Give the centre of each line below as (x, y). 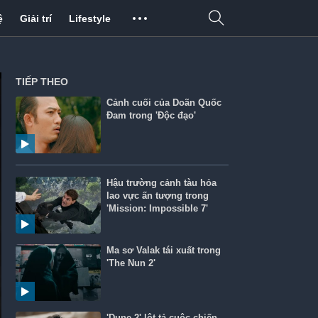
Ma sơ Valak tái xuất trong (164, 250)
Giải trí (35, 18)
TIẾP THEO (42, 82)
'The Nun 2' (131, 263)
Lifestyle (89, 18)
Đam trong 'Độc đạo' (152, 115)
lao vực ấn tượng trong (158, 196)
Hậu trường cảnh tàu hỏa (162, 183)
